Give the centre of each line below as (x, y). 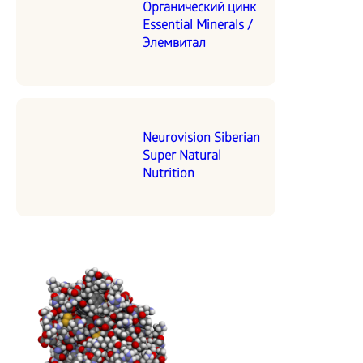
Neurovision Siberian (201, 139)
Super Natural (182, 157)
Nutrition (169, 175)
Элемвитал (174, 44)
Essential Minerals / (198, 26)
